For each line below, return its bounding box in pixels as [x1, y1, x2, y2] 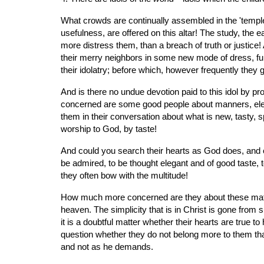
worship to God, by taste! [60, 124, 157, 134]
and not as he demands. [60, 242, 153, 252]
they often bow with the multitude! [60, 171, 188, 180]
